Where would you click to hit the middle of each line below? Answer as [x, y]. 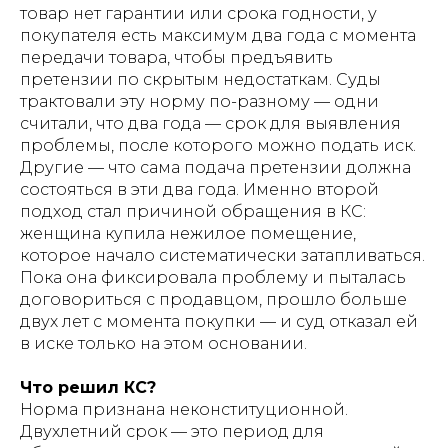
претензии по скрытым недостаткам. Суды [200, 79]
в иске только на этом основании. [163, 343]
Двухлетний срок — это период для [172, 431]
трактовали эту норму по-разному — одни [199, 101]
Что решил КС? [88, 387]
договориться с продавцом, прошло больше [213, 299]
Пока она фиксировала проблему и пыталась [213, 277]
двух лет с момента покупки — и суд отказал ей [219, 321]
